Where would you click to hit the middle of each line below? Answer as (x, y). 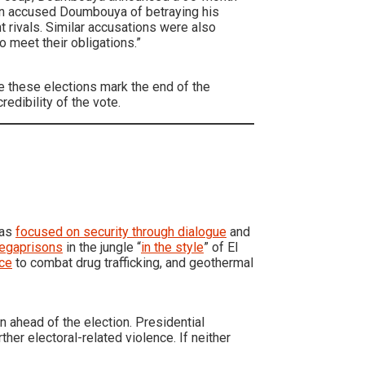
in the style (172, 248)
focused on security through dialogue (121, 232)
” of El (221, 248)
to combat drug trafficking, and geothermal (133, 263)
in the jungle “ (102, 248)
